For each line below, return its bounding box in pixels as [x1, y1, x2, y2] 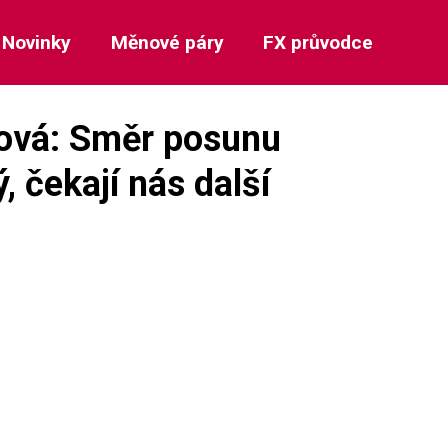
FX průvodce [262, 31, 373, 54]
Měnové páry [110, 31, 224, 54]
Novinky [2, 31, 72, 54]
